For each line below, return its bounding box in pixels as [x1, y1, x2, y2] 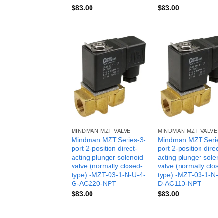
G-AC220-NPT [71, 180, 116, 188]
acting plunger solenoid [71, 153, 143, 162]
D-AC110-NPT [158, 180, 202, 188]
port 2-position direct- [71, 145, 137, 153]
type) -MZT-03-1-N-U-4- [71, 171, 145, 179]
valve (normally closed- [71, 162, 143, 170]
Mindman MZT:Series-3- [71, 136, 146, 144]
